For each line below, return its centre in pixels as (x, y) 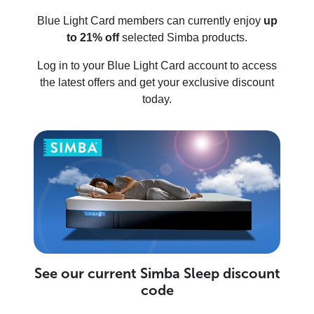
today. (157, 99)
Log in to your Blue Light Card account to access (157, 65)
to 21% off (93, 37)
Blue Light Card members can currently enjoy (150, 20)
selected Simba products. (183, 37)
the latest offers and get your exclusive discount (157, 82)
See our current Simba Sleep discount (157, 273)
